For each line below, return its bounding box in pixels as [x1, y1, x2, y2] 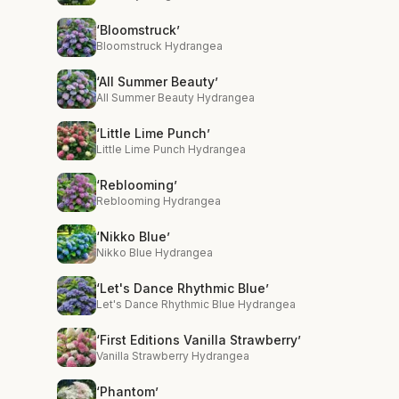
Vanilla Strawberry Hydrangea [96, 349, 249, 362]
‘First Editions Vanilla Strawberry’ [96, 332, 301, 347]
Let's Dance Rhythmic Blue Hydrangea [96, 297, 296, 311]
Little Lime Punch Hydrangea [96, 142, 246, 156]
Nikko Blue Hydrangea [96, 246, 213, 259]
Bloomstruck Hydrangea [96, 39, 223, 53]
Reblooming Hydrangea [96, 194, 221, 208]
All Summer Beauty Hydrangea [96, 91, 255, 104]
